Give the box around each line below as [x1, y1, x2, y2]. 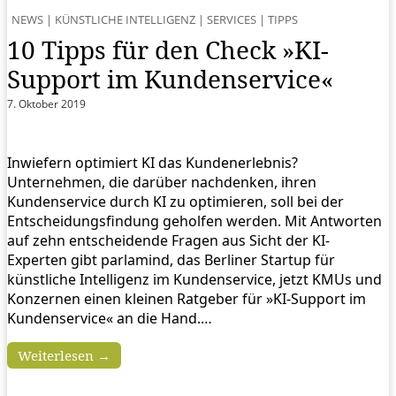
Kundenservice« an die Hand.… [7, 308, 212, 328]
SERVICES [207, 11, 256, 28]
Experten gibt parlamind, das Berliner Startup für [7, 249, 335, 270]
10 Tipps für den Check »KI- [7, 33, 329, 67]
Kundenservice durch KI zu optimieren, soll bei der [7, 191, 344, 211]
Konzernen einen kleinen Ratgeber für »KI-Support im [7, 288, 366, 308]
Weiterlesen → [18, 346, 110, 364]
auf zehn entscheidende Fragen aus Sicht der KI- [7, 230, 330, 250]
